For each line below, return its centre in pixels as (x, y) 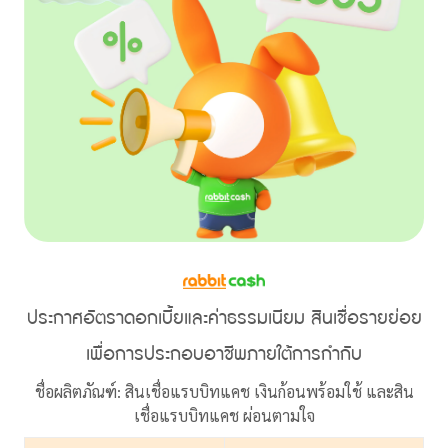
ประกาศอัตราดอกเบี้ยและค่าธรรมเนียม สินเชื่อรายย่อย (224, 318)
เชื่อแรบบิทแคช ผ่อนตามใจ (224, 416)
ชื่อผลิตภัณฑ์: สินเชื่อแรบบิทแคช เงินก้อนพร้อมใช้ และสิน (224, 392)
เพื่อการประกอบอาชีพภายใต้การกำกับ (224, 354)
